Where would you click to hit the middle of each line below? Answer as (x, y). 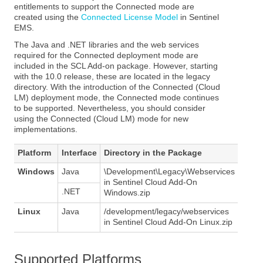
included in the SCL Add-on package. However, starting (116, 66)
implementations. (46, 129)
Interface (79, 153)
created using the (48, 17)
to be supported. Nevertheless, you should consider (110, 108)
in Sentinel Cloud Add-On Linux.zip (168, 222)
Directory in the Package (153, 153)
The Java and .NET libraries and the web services (107, 45)
